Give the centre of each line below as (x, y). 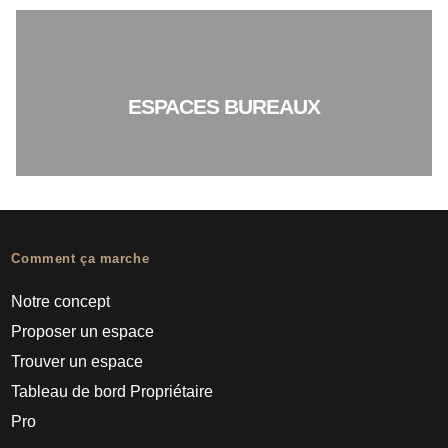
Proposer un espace (83, 332)
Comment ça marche (80, 259)
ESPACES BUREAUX (223, 106)
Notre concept (61, 302)
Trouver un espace (77, 362)
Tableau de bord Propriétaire (112, 392)
